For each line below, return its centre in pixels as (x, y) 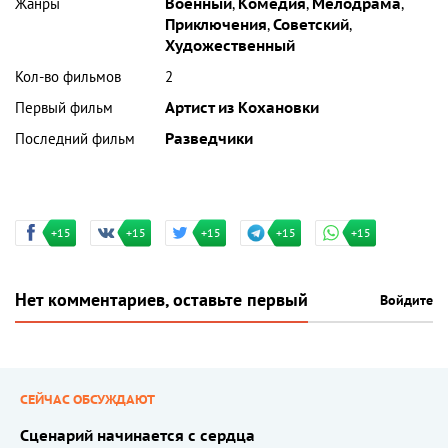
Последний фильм (75, 139)
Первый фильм (64, 108)
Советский (311, 25)
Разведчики (209, 139)
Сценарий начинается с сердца (137, 436)
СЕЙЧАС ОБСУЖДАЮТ (87, 400)
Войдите (406, 301)
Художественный (230, 46)
